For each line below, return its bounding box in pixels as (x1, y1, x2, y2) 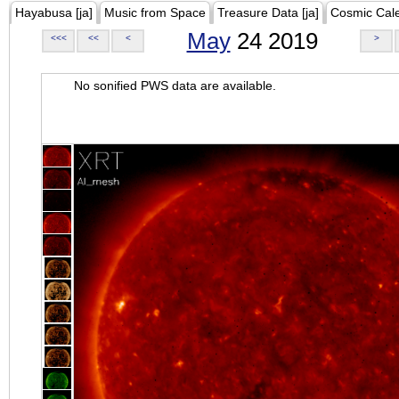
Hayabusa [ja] (15, 5, 93, 20)
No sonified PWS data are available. (74, 78, 276, 93)
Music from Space (104, 5, 206, 20)
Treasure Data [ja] (217, 5, 319, 20)
